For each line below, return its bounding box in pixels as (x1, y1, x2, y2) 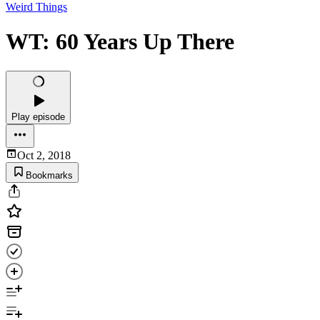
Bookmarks (26, 169, 73, 181)
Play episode (11, 111, 65, 122)
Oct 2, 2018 (17, 149, 71, 161)
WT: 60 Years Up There (6, 29, 234, 55)
